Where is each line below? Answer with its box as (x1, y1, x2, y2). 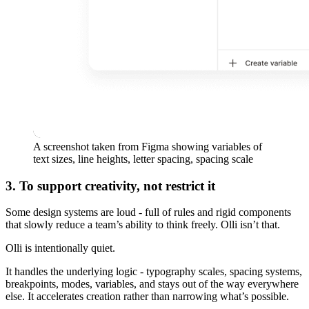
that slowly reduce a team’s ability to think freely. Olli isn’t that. (6, 219, 280, 231)
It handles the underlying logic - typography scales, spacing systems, (6, 266, 302, 278)
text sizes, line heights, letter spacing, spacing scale (33, 152, 253, 165)
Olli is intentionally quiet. (6, 242, 115, 255)
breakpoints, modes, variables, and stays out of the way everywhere (6, 278, 299, 290)
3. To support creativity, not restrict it (6, 178, 215, 193)
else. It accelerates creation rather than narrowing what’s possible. (6, 290, 289, 303)
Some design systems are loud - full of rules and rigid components (6, 206, 291, 219)
